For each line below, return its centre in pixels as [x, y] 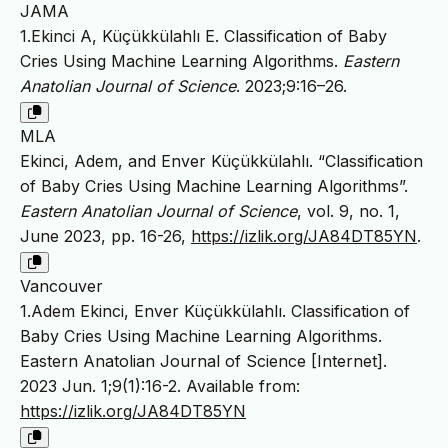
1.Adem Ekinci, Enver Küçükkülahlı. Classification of [215, 310]
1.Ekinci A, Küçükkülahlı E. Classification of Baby [203, 35]
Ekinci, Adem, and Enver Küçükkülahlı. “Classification [221, 160]
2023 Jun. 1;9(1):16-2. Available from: [160, 385]
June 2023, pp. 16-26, [105, 235]
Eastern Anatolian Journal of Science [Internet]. [203, 360]
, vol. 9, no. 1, [348, 210]
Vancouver [61, 285]
